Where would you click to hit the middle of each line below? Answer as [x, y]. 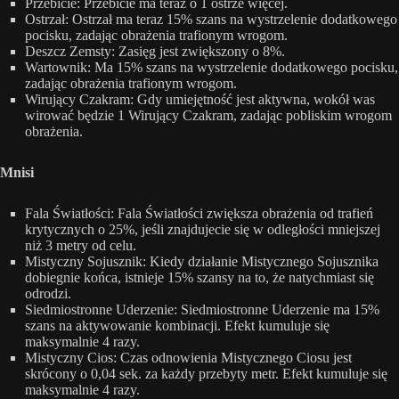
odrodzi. [48, 294]
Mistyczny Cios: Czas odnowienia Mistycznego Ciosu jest [188, 358]
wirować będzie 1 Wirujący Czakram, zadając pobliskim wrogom [208, 116]
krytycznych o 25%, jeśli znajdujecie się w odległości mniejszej [203, 230]
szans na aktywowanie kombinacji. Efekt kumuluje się [177, 326]
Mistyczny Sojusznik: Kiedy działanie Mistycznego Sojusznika [202, 262]
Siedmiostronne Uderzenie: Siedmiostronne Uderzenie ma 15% [202, 310]
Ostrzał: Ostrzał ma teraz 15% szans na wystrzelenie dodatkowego [211, 20]
